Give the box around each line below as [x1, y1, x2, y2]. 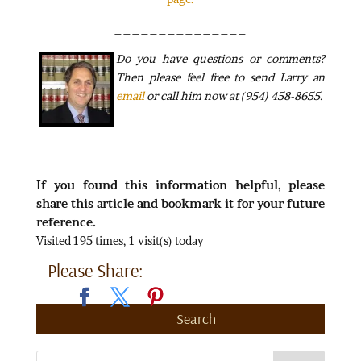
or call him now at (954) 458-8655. [143, 88, 323, 102]
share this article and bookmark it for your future [35, 196, 326, 210]
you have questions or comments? [136, 51, 326, 65]
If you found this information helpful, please [35, 177, 326, 192]
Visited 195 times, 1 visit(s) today [35, 233, 204, 247]
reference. [35, 214, 96, 229]
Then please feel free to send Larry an [115, 69, 326, 84]
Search [176, 309, 217, 328]
